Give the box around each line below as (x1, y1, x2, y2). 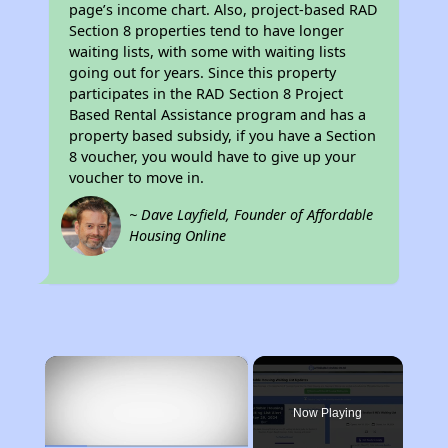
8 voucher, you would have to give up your (69, 147, 357, 166)
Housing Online (129, 226, 227, 245)
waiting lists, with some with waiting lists (69, 42, 347, 61)
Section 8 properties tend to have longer (69, 21, 345, 40)
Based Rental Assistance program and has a (69, 105, 367, 124)
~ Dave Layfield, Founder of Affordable (129, 205, 374, 224)
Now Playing (293, 406, 363, 420)
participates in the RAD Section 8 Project (69, 84, 344, 103)
